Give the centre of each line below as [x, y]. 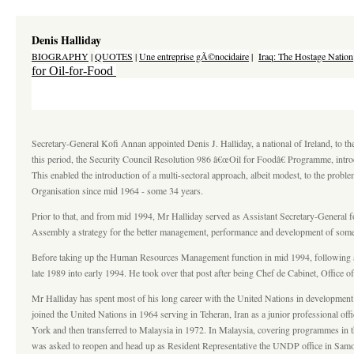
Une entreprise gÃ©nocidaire [194, 56]
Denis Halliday [66, 40]
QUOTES [114, 56]
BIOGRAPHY [60, 56]
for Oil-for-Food [74, 71]
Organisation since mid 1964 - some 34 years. [117, 190]
